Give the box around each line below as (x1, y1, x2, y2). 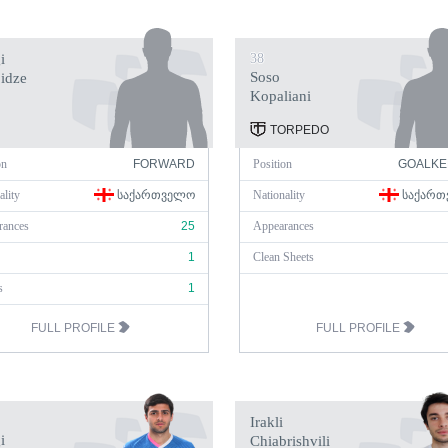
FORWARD (133, 157, 195, 171)
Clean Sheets (253, 250, 314, 264)
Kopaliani (250, 88, 311, 104)
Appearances (253, 219, 314, 233)
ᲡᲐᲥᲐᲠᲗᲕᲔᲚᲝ (114, 188, 195, 202)
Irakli (250, 414, 283, 430)
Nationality (253, 188, 305, 202)
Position (253, 157, 292, 171)
